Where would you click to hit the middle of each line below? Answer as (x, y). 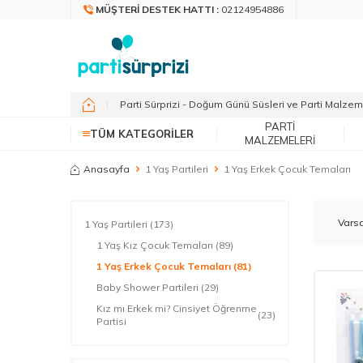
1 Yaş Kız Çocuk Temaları (156, 245)
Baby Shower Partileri (149, 287)
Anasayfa (107, 169)
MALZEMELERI (280, 140)
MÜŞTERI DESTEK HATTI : (158, 9)
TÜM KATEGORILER (142, 133)
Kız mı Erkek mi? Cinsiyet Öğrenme (177, 308)
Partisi (113, 321)
